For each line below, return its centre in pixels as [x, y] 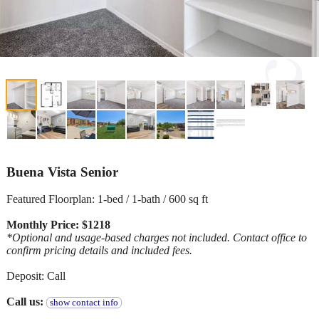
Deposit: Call [36, 276]
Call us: [25, 301]
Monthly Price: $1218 [58, 224]
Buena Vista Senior [62, 172]
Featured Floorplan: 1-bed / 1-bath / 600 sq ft [107, 199]
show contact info [84, 302]
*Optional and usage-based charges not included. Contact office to [157, 237]
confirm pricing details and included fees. [99, 250]
